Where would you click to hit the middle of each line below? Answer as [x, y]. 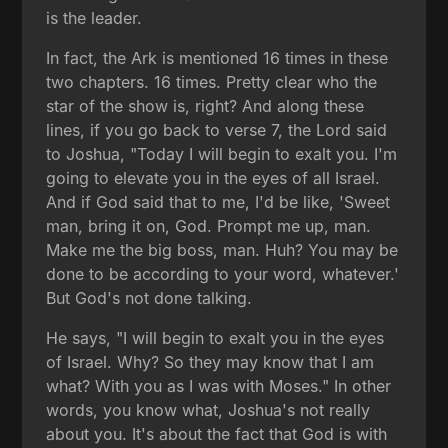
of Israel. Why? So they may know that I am [210, 361]
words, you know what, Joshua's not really [208, 409]
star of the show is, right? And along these [205, 105]
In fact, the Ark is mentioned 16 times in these [217, 57]
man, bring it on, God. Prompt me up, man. [209, 225]
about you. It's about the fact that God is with [217, 433]
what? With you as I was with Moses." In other [219, 385]
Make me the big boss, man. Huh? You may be [222, 249]
